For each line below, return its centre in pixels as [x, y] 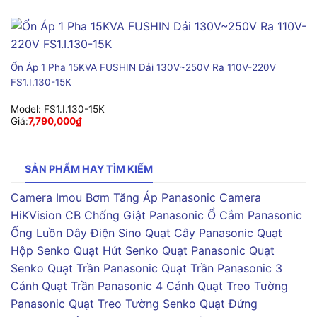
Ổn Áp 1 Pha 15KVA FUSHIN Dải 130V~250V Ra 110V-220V [143, 67]
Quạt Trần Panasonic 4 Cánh [118, 286]
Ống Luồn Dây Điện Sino [76, 233]
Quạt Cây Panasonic [199, 233]
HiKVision [36, 215]
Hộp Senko [40, 251]
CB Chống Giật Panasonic [134, 215]
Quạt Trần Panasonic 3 [222, 269]
